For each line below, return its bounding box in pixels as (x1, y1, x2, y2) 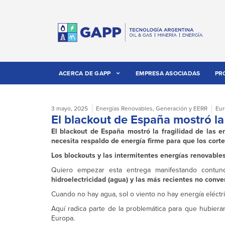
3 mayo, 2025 (51, 104, 88, 113)
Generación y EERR (156, 104, 207, 113)
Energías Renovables (96, 104, 153, 113)
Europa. (51, 213, 75, 223)
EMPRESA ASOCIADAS (136, 69, 200, 78)
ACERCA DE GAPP (58, 69, 111, 78)
